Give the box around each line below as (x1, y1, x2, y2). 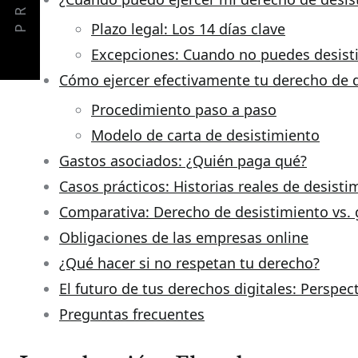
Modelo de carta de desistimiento (91, 125, 320, 145)
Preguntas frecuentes (59, 304, 205, 324)
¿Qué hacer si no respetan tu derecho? (59, 253, 320, 272)
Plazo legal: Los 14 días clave (91, 19, 285, 38)
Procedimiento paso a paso (91, 100, 276, 119)
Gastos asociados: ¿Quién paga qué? (59, 151, 307, 170)
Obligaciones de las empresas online (59, 228, 308, 247)
